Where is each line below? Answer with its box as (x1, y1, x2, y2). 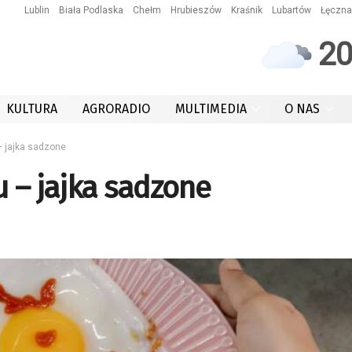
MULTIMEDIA (175, 101, 247, 116)
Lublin (24, 5, 49, 16)
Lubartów (272, 5, 311, 16)
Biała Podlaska (59, 5, 123, 16)
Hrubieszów (170, 5, 222, 16)
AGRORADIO (82, 101, 150, 116)
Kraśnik (231, 5, 262, 16)
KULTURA (6, 101, 57, 116)
